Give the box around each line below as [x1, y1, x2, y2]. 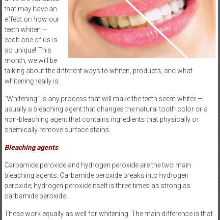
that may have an [4, 4, 57, 13]
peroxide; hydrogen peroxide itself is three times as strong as [4, 181, 191, 190]
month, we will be [4, 56, 57, 64]
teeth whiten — [4, 25, 48, 33]
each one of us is [4, 35, 57, 44]
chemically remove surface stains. [4, 125, 110, 134]
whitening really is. [4, 77, 60, 85]
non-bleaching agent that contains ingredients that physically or [4, 115, 199, 123]
